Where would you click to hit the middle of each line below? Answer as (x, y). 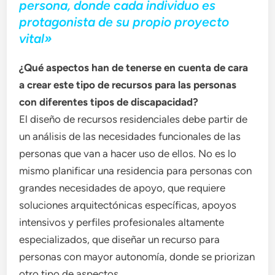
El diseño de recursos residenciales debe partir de (134, 119)
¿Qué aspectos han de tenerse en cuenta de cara (134, 67)
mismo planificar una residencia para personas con (136, 170)
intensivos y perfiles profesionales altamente (122, 222)
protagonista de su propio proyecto (124, 21)
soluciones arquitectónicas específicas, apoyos (128, 205)
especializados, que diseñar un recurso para (120, 239)
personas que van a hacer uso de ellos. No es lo (128, 153)
